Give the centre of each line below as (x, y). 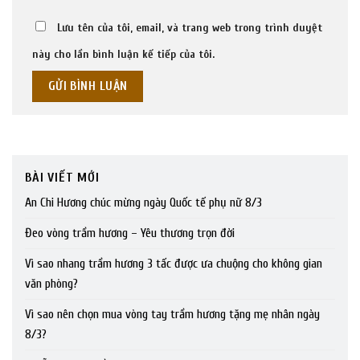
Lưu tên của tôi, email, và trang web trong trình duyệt (190, 28)
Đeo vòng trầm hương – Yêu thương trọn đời (130, 233)
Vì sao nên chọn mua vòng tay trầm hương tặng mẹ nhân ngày (172, 315)
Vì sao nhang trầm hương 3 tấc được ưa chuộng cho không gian (174, 264)
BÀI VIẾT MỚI (62, 178)
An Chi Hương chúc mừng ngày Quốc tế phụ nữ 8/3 (143, 203)
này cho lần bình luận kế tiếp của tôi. (123, 55)
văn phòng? (51, 284)
